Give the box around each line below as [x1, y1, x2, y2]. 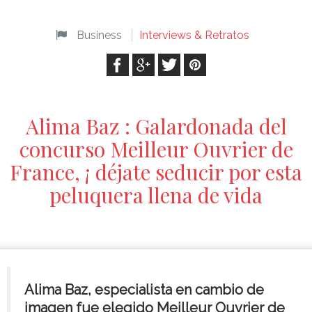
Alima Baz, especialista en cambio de [24, 281, 264, 299]
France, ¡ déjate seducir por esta [10, 158, 302, 187]
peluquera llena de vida [49, 181, 263, 210]
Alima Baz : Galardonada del [25, 112, 287, 141]
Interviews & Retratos [139, 29, 249, 42]
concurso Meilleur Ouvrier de [19, 135, 293, 164]
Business [77, 29, 122, 42]
